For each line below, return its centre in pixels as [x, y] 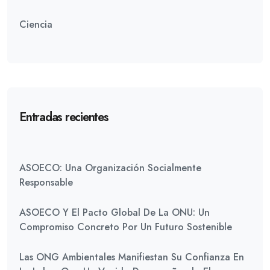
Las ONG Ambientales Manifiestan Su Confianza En [132, 257]
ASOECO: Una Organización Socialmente [110, 168]
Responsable [46, 182]
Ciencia [36, 24]
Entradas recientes [64, 117]
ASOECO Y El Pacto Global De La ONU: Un [115, 212]
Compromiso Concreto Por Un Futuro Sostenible [126, 227]
